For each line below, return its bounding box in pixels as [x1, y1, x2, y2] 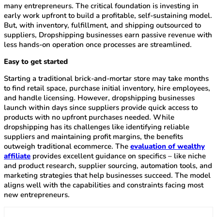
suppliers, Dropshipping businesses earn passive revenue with [4, 30, 212, 40]
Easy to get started [4, 57, 68, 67]
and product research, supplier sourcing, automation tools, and [4, 161, 212, 171]
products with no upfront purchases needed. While [4, 112, 174, 123]
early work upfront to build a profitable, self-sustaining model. [4, 11, 212, 21]
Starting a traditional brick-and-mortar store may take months [4, 74, 209, 84]
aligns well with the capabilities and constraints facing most [4, 180, 203, 190]
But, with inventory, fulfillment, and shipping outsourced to [4, 20, 201, 31]
